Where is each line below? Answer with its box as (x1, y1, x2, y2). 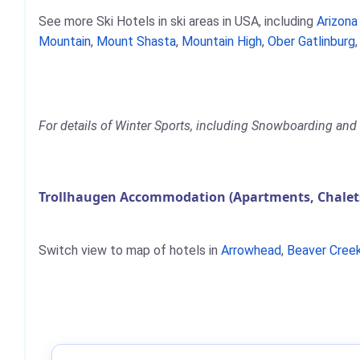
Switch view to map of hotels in (39, 243, 221, 258)
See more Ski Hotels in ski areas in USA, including (39, 14, 317, 29)
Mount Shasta (96, 34, 176, 49)
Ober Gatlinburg (268, 34, 355, 49)
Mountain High (182, 34, 262, 49)
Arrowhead (221, 243, 281, 258)
